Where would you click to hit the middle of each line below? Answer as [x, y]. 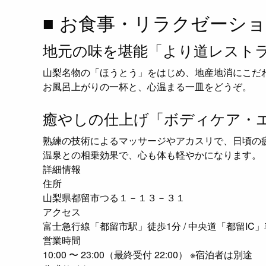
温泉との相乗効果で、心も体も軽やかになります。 [152, 155]
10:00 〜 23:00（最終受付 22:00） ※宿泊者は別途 [148, 255]
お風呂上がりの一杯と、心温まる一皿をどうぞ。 [147, 87]
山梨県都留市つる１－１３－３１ [114, 198]
